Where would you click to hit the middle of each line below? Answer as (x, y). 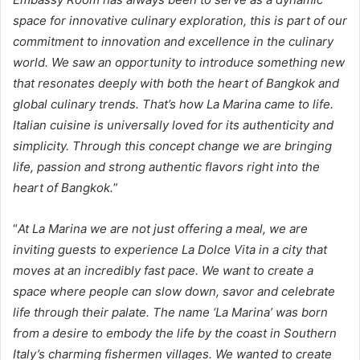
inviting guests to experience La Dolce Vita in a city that (170, 249)
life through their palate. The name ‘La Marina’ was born (170, 312)
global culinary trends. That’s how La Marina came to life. (173, 104)
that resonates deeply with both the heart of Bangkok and (176, 83)
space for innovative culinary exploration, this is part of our (180, 20)
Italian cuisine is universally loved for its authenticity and (173, 125)
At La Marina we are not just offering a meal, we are (163, 228)
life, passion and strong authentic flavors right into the (166, 166)
